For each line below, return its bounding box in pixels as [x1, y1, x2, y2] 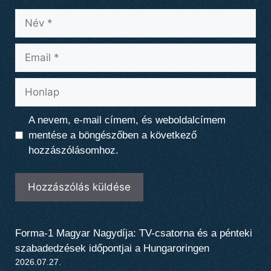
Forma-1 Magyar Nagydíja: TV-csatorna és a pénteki [15, 227, 252, 240]
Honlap [15, 79, 46, 91]
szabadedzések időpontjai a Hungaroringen [15, 243, 209, 255]
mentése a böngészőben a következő [28, 129, 197, 141]
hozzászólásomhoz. [28, 144, 119, 156]
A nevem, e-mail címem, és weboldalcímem [28, 114, 226, 126]
